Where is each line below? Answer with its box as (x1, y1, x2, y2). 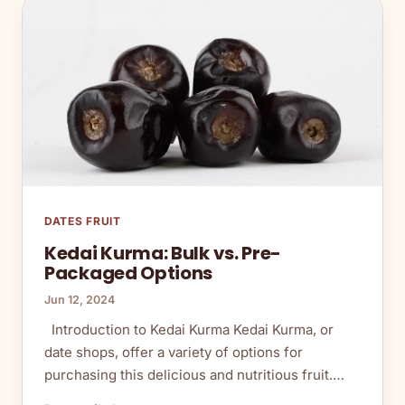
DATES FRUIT (44, 214, 121, 229)
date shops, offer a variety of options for (44, 344, 303, 362)
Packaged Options (44, 260, 213, 287)
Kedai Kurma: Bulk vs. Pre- (44, 240, 282, 267)
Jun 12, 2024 (44, 293, 115, 307)
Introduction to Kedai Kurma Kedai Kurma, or (44, 321, 334, 339)
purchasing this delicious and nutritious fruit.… (44, 366, 344, 384)
